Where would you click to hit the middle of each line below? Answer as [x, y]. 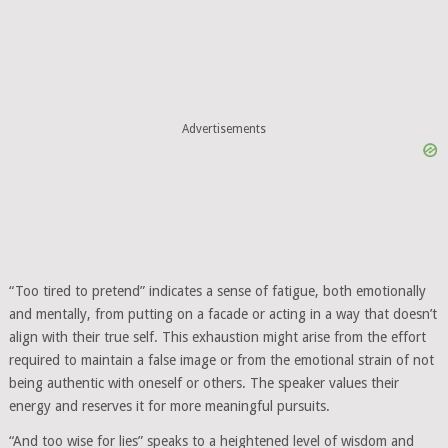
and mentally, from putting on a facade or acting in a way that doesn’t [222, 313]
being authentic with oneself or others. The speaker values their [203, 382]
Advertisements [223, 129]
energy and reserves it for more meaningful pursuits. [169, 405]
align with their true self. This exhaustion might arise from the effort [217, 336]
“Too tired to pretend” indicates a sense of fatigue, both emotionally [217, 290]
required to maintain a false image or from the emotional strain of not [221, 359]
